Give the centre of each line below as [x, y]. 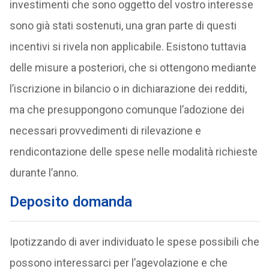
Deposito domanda [71, 202]
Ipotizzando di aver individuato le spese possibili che [134, 242]
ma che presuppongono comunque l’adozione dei [127, 110]
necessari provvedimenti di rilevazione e [105, 131]
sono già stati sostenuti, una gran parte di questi [123, 26]
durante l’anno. [44, 173]
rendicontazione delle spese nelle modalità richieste [133, 152]
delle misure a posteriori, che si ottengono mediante [133, 68]
